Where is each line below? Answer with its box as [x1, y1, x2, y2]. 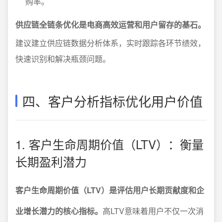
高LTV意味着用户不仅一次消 [103, 205, 204, 217]
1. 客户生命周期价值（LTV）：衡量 [15, 135, 204, 153]
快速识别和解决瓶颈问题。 [15, 53, 111, 64]
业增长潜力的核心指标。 [15, 205, 103, 217]
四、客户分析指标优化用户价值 [22, 92, 203, 110]
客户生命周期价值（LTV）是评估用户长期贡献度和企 [15, 184, 204, 196]
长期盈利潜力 [15, 153, 87, 170]
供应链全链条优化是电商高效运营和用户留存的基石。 [15, 19, 206, 30]
